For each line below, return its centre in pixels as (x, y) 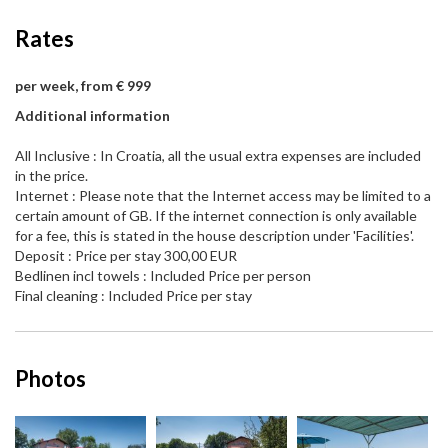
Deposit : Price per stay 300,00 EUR (126, 256)
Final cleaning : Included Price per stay (133, 296)
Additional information (92, 116)
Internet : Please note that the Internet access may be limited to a (223, 196)
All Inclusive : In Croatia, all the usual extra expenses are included (218, 156)
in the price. (51, 176)
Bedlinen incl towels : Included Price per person (163, 276)
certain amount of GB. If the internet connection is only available (216, 216)
